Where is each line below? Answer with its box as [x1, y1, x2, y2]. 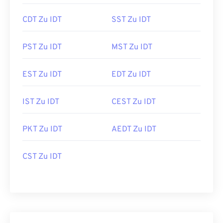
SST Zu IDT [111, 15, 151, 25]
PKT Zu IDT [22, 124, 62, 134]
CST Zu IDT [22, 152, 62, 162]
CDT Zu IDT [22, 15, 62, 25]
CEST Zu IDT [111, 97, 156, 107]
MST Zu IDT [111, 42, 152, 52]
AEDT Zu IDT [111, 124, 156, 134]
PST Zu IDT [22, 42, 62, 52]
